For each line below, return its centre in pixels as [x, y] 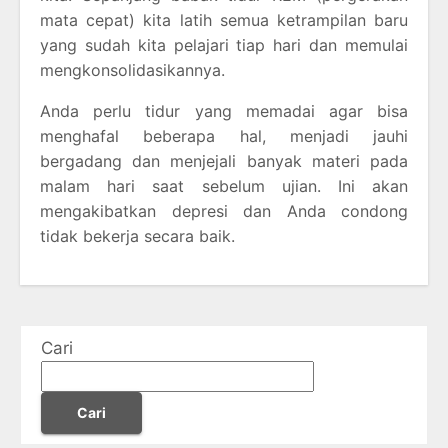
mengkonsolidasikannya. [132, 69]
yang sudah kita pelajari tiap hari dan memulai [224, 44]
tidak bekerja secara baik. [137, 235]
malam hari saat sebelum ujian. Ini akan [224, 185]
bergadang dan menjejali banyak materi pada [224, 160]
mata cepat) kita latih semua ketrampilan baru [224, 19]
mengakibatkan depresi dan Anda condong [224, 210]
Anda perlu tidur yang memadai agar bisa [224, 110]
